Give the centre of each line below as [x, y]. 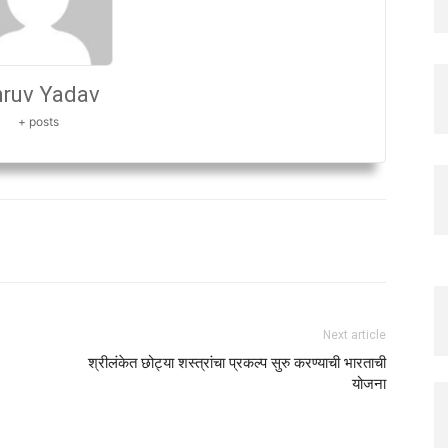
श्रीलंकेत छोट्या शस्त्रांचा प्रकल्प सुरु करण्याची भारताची [237, 362]
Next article [354, 334]
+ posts [38, 121]
